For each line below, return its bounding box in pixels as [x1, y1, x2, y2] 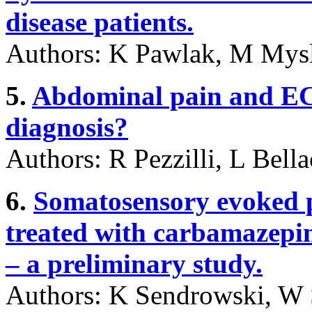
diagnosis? [6, 111, 128, 142]
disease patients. [6, 6, 194, 37]
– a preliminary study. [6, 248, 263, 279]
